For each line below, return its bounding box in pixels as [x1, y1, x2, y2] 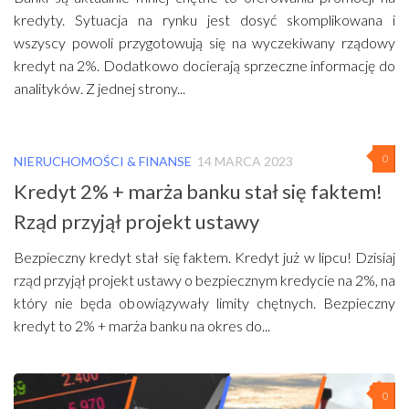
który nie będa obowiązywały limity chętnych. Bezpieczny [14, 294, 395, 312]
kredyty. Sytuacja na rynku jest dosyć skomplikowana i [14, 11, 395, 29]
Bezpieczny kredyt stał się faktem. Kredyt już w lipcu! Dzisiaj [14, 248, 395, 267]
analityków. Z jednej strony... [14, 79, 185, 98]
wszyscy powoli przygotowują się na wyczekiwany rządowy [14, 34, 395, 52]
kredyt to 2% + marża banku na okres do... [14, 317, 270, 335]
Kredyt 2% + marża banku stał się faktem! [14, 179, 383, 204]
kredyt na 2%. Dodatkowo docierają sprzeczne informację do [14, 57, 395, 75]
